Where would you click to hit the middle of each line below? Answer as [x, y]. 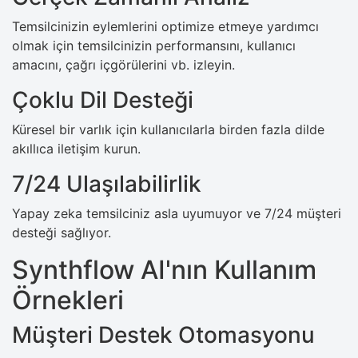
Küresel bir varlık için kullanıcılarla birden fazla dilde [168, 129]
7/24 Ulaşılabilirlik [107, 183]
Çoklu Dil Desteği [103, 99]
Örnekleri [68, 300]
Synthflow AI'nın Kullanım [164, 269]
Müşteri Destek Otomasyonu [163, 334]
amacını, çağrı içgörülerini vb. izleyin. [123, 64]
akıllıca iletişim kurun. [76, 148]
